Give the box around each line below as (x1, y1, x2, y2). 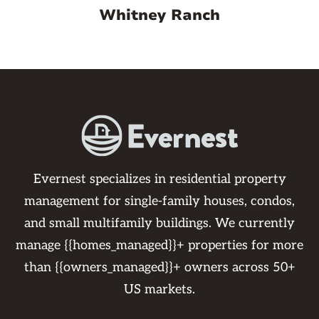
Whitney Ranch (99, 5, 220, 26)
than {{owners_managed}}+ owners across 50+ (23, 260, 296, 276)
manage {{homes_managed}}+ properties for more (16, 238, 303, 253)
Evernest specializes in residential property (33, 172, 286, 187)
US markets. (124, 282, 195, 298)
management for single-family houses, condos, (24, 194, 295, 209)
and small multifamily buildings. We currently (24, 216, 295, 231)
